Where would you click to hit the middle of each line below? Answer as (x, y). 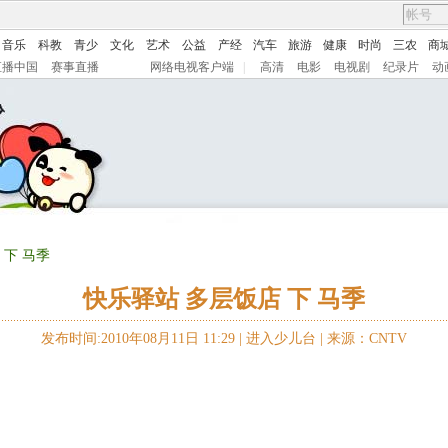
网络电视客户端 (192, 67)
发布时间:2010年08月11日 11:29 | (143, 338)
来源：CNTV (367, 338)
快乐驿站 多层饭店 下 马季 (224, 299)
